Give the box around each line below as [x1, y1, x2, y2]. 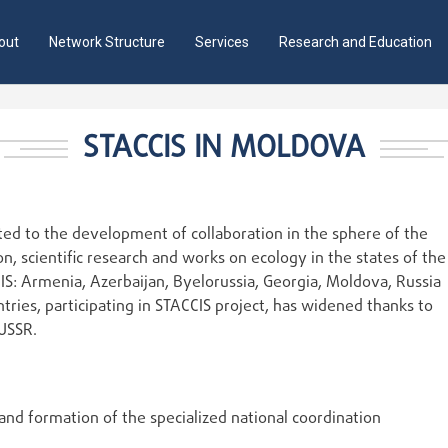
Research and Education [279, 34, 432, 50]
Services [195, 34, 249, 50]
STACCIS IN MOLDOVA [83, 126, 365, 172]
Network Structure [49, 34, 165, 50]
